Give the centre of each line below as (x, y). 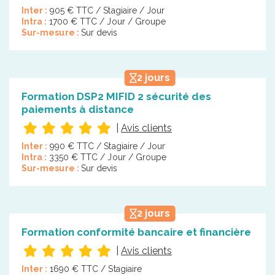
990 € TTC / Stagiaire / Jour (107, 146)
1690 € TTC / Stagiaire (96, 269)
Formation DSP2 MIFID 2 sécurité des (116, 96)
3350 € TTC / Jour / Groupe (108, 157)
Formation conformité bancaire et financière (136, 232)
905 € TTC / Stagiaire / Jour (107, 10)
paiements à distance (78, 109)
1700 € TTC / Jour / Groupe (107, 21)
